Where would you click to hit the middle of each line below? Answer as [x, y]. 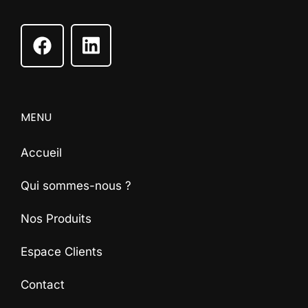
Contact [43, 285]
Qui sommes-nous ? [76, 186]
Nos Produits [56, 219]
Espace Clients [62, 252]
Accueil [41, 153]
